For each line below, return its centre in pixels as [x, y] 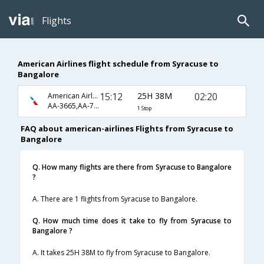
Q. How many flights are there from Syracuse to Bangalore [132, 167]
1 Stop [144, 108]
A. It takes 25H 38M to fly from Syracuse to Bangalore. [121, 253]
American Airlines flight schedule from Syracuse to [118, 63]
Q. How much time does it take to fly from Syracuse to [132, 221]
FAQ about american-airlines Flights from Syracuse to [127, 129]
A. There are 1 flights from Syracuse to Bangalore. [115, 199]
